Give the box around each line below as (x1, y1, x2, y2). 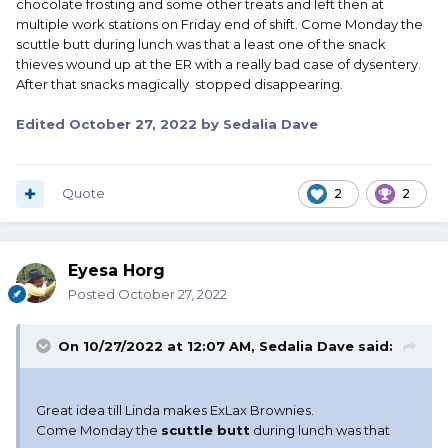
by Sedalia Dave (197, 116, 318, 133)
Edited (16, 116, 69, 133)
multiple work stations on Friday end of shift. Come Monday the (16, 16, 423, 33)
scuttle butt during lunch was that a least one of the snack (16, 36, 386, 53)
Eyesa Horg (68, 261, 165, 281)
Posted (68, 286, 118, 303)
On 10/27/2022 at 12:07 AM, (58, 338, 259, 355)
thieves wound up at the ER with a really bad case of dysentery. (16, 56, 421, 73)
